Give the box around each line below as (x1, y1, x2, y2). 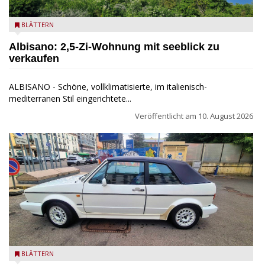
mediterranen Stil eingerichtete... (9, 92, 131, 104)
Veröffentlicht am (135, 110, 198, 121)
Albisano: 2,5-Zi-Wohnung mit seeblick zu (9, 40, 219, 53)
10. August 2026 (198, 110, 253, 121)
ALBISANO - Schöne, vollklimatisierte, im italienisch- (9, 80, 207, 92)
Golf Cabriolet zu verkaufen (12, 248, 116, 260)
